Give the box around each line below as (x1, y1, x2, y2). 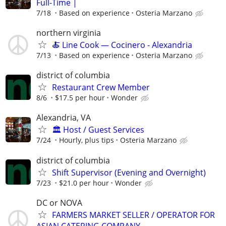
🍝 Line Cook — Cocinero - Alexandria (52, 39, 192, 50)
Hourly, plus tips (59, 135, 114, 145)
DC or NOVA (36, 197, 82, 208)
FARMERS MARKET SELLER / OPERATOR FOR (52, 209, 215, 220)
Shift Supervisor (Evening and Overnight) (52, 166, 206, 178)
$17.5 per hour (55, 93, 105, 103)
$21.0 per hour (59, 178, 109, 188)
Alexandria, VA (36, 112, 91, 124)
